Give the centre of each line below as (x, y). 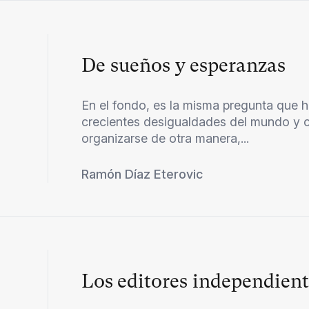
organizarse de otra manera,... (166, 138)
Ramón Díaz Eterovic (142, 174)
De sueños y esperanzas (184, 65)
